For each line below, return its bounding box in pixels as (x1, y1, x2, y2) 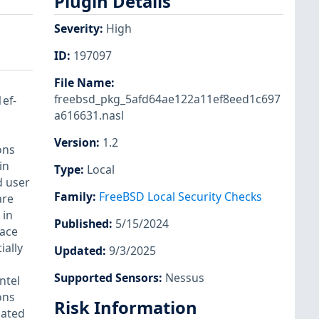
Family (54, 189, 93, 205)
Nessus (165, 270, 204, 286)
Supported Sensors (54, 270, 159, 286)
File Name (54, 74, 111, 90)
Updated (54, 243, 103, 259)
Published (54, 216, 109, 232)
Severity (54, 20, 100, 36)
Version (54, 134, 96, 150)
